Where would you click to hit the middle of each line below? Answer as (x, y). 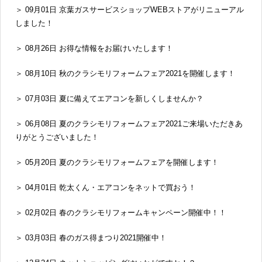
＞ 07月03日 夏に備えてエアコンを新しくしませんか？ (109, 99)
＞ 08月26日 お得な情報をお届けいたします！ (94, 49)
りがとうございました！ (57, 137)
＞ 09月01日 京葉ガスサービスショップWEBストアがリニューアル (130, 10)
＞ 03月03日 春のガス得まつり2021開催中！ (91, 238)
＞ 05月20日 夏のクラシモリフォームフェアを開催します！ (117, 163)
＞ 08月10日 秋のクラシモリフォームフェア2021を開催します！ (125, 74)
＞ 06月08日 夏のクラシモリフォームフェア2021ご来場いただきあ (129, 124)
